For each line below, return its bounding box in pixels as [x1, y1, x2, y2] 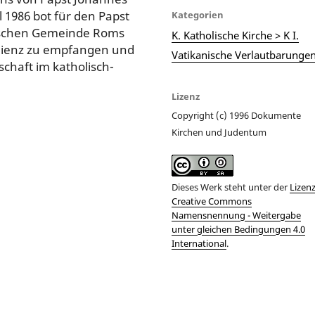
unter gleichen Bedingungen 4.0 [172, 222, 305, 236]
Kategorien [172, 8, 224, 21]
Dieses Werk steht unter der [172, 180, 290, 193]
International [172, 236, 226, 250]
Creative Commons [172, 194, 252, 207]
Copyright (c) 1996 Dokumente [172, 108, 301, 122]
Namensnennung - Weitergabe [172, 208, 301, 221]
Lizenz [172, 89, 200, 103]
